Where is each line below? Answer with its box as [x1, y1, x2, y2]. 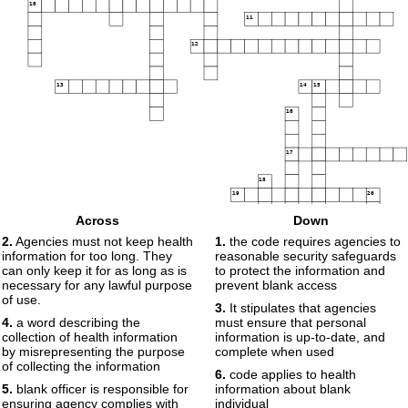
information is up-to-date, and [215, 330, 385, 344]
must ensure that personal [215, 315, 366, 330]
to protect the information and [215, 263, 385, 278]
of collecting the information [2, 359, 160, 373]
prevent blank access [215, 278, 337, 292]
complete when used [215, 344, 334, 359]
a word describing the [13, 315, 140, 330]
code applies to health [226, 367, 356, 382]
